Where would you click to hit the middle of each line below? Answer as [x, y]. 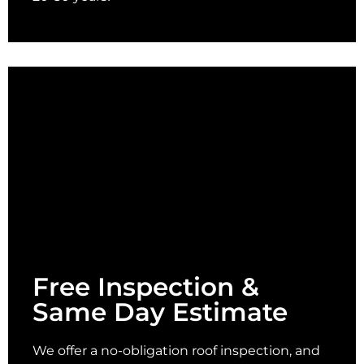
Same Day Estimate [160, 312]
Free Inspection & [146, 287]
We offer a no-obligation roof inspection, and [176, 351]
